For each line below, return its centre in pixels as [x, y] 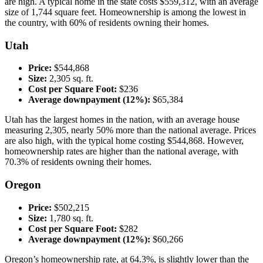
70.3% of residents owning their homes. [78, 162]
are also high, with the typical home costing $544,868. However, [124, 141]
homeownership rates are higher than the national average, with [122, 151]
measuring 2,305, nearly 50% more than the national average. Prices [130, 130]
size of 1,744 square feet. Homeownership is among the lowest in [125, 12]
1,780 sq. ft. [70, 218]
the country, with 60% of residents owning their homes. [107, 23]
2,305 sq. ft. [70, 79]
